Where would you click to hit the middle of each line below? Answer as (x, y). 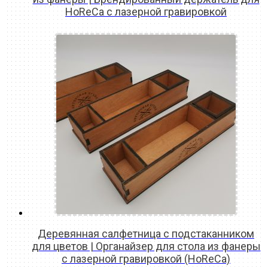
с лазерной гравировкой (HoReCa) (146, 259)
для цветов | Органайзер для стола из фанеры (146, 246)
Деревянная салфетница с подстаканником (146, 234)
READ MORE (146, 28)
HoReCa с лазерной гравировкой (146, 12)
